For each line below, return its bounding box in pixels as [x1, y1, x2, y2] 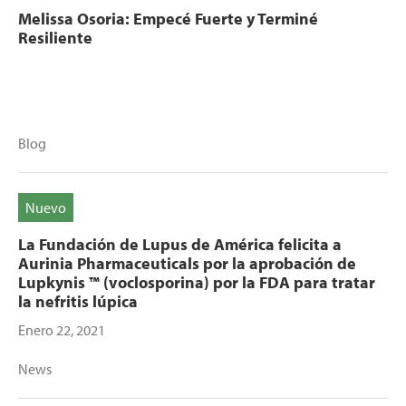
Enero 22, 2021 [18, 321, 105, 339]
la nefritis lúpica [18, 291, 138, 312]
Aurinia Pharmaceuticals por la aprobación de [18, 253, 356, 274]
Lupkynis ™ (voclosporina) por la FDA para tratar [18, 272, 375, 293]
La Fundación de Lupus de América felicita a [18, 234, 342, 255]
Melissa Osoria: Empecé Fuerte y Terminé [18, 8, 318, 29]
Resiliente [18, 27, 92, 48]
